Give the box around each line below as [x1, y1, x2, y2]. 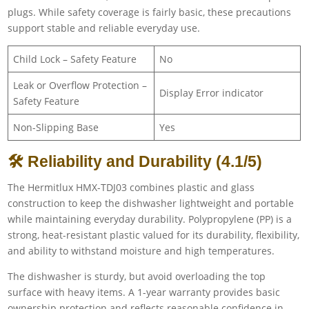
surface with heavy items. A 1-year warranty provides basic [8, 285, 281, 299]
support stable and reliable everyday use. [8, 21, 201, 34]
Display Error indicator [159, 86, 264, 99]
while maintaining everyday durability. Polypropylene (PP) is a [8, 212, 292, 226]
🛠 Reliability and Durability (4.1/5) [8, 152, 263, 170]
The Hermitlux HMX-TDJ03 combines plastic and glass [8, 180, 255, 194]
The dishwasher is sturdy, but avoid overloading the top [8, 269, 266, 283]
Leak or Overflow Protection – [13, 78, 148, 92]
